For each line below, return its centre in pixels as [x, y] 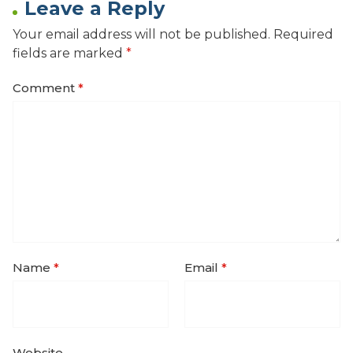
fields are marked [69, 53]
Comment [45, 87]
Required [303, 34]
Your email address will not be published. [141, 34]
